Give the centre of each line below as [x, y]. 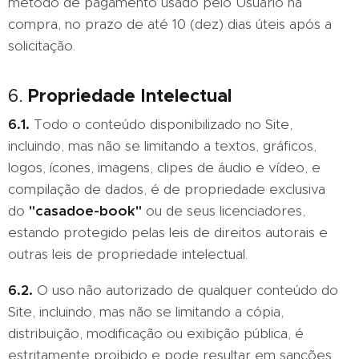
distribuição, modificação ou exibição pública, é [156, 333]
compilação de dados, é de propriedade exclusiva [167, 189]
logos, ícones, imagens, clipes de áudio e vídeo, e [164, 167]
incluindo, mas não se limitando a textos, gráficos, [162, 146]
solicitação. [42, 46]
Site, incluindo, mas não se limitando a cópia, [146, 312]
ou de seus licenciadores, [224, 211]
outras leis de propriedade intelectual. [128, 254]
